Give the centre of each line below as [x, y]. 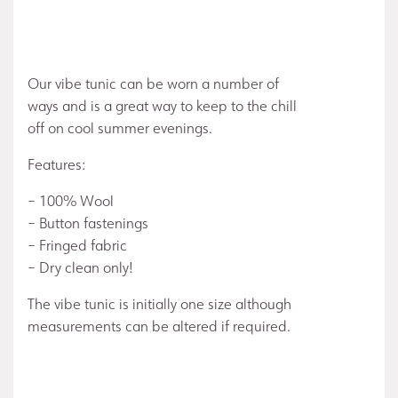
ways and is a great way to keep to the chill [162, 106]
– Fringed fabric [77, 245]
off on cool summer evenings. [120, 128]
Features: [56, 164]
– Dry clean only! [80, 267]
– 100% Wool [71, 201]
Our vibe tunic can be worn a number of [153, 84]
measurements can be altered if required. [159, 326]
